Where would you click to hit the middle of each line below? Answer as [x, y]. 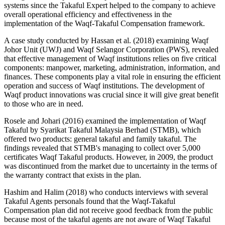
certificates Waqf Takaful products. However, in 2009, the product [108, 157]
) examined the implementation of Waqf [143, 121]
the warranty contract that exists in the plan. [73, 175]
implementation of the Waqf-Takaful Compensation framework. [104, 23]
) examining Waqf [180, 40]
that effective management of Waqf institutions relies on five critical [110, 58]
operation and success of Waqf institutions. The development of [104, 85]
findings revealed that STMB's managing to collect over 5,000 [102, 148]
